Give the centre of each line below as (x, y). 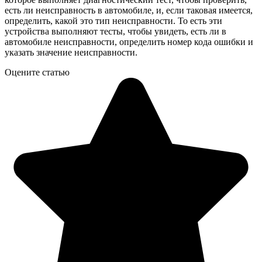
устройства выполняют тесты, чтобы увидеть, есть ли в (116, 32)
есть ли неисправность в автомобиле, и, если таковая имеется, (129, 11)
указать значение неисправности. (71, 53)
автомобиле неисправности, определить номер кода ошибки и (129, 42)
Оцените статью (37, 73)
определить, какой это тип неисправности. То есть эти (113, 21)
